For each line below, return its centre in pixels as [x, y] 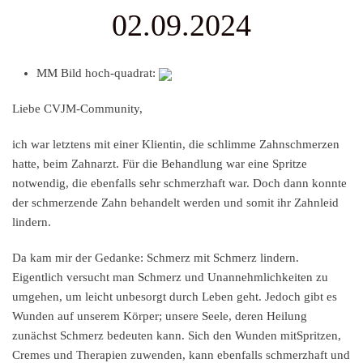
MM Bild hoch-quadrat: [98, 73]
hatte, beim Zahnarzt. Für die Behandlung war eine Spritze [160, 164]
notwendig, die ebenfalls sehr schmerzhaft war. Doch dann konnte [179, 184]
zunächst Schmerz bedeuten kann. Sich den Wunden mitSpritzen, [177, 336]
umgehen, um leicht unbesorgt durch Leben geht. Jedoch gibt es [175, 297]
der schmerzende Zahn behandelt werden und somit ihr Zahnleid [175, 203]
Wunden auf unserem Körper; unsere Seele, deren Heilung [160, 316]
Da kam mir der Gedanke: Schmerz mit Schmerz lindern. [156, 258]
